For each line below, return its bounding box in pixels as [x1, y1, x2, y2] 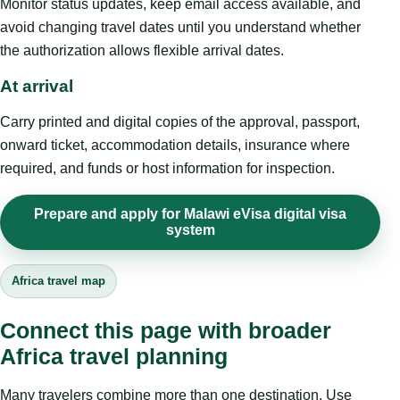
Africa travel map [12, 273, 105, 287]
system [165, 221, 215, 237]
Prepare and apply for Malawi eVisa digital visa [34, 205, 346, 221]
